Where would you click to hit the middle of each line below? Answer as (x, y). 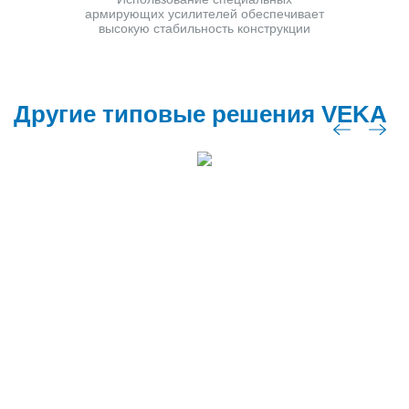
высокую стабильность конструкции (204, 29)
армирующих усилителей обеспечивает (204, 14)
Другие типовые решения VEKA (200, 115)
